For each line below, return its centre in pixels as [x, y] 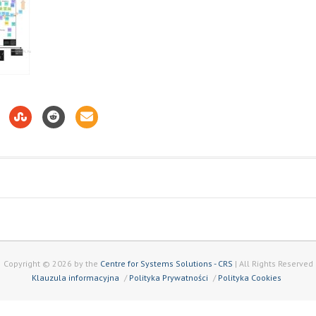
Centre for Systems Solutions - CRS [166, 263]
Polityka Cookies [250, 278]
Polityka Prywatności [169, 278]
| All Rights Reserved [273, 263]
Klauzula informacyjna [75, 278]
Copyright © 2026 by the [51, 263]
